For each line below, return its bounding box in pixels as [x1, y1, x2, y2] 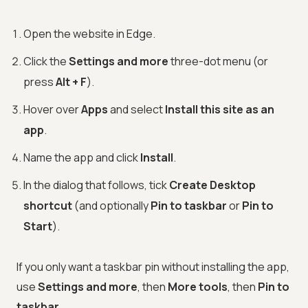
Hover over [23, 102, 81, 118]
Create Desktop [169, 177, 256, 193]
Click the [23, 54, 69, 69]
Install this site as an [165, 102, 274, 118]
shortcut [23, 198, 72, 214]
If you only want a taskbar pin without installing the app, [16, 259, 289, 275]
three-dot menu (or [168, 54, 268, 69]
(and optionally [72, 198, 151, 214]
